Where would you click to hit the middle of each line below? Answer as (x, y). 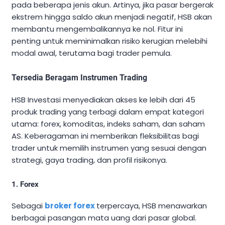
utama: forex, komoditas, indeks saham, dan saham (108, 124)
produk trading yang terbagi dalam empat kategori (108, 111)
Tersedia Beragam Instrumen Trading (79, 77)
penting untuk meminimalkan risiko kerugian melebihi (109, 41)
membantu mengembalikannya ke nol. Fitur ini (97, 29)
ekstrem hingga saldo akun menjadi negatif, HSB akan (112, 17)
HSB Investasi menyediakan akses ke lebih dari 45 (103, 99)
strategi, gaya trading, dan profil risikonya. (89, 160)
